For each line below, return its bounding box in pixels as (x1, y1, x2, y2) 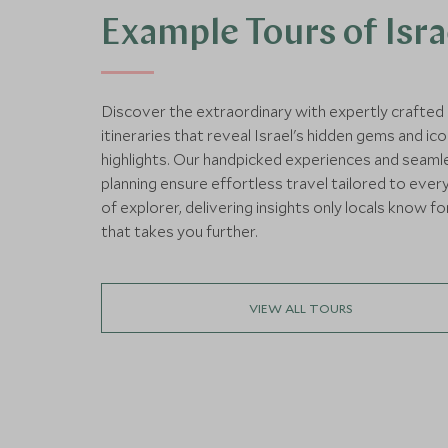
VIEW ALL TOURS (248, 299, 353, 316)
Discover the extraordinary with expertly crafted (100, 101, 444, 121)
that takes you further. (100, 221, 258, 241)
